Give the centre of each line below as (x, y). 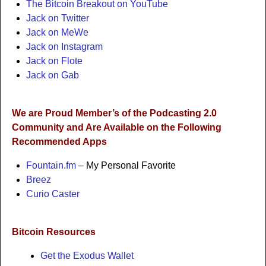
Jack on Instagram (64, 47)
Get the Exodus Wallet (87, 256)
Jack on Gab (52, 75)
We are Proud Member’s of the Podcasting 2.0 (114, 113)
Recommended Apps (59, 142)
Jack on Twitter (57, 18)
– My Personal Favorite (126, 166)
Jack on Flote (54, 61)
